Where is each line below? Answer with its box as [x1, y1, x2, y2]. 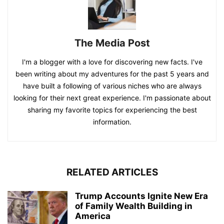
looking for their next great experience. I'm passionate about [13, 93, 211, 102]
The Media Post [74, 37, 150, 49]
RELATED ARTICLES [66, 166, 158, 178]
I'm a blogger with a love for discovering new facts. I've [21, 57, 202, 66]
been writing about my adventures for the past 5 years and [15, 69, 209, 78]
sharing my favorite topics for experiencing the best [27, 105, 197, 114]
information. [92, 117, 131, 126]
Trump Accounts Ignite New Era [75, 191, 208, 201]
